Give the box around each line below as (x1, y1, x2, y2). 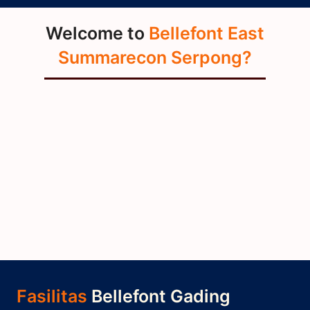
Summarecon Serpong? (58, 47, 252, 69)
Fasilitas (17, 286, 91, 307)
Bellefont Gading (91, 286, 230, 307)
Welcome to (46, 23, 149, 44)
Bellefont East (149, 23, 264, 44)
